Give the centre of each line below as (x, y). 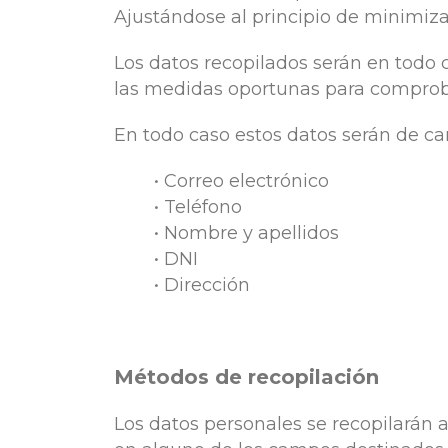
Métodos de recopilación (246, 376)
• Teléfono (198, 206)
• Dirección (202, 284)
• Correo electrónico (241, 180)
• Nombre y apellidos (246, 232)
